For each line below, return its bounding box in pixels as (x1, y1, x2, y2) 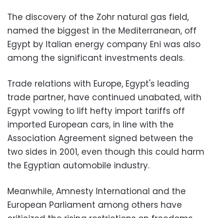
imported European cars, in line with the (7, 118, 174, 130)
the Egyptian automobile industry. (7, 159, 149, 171)
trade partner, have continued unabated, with (7, 91, 201, 103)
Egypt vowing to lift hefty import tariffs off (7, 105, 185, 117)
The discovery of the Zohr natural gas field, (7, 11, 189, 23)
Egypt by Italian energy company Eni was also (7, 38, 200, 50)
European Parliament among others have (7, 199, 182, 211)
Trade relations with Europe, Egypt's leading (7, 77, 189, 90)
